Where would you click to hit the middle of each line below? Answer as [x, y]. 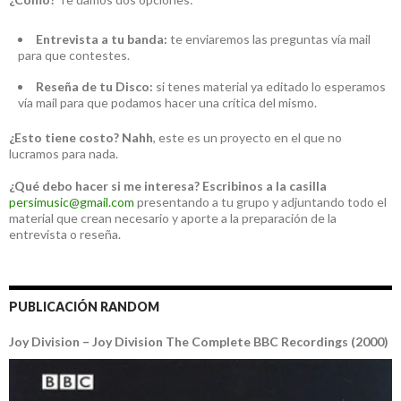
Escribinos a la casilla [264, 186]
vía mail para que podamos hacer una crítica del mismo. [167, 103]
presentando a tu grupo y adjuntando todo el [260, 202]
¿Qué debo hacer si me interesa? [104, 186]
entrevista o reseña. [65, 235]
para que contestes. [74, 55]
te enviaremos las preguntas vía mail [269, 39]
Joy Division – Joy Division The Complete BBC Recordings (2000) [199, 342]
